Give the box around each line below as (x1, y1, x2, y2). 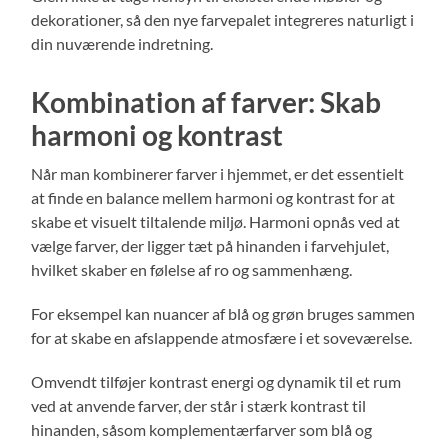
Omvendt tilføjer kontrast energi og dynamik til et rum (31, 371, 402, 391)
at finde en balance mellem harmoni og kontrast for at (31, 187, 396, 207)
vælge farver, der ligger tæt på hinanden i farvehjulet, (31, 235, 390, 255)
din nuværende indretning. (31, 33, 214, 53)
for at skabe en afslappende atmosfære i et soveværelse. (31, 327, 413, 347)
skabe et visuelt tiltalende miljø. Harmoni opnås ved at (31, 211, 401, 231)
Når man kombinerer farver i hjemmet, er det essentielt (31, 163, 405, 183)
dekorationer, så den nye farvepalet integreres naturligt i (31, 9, 415, 29)
